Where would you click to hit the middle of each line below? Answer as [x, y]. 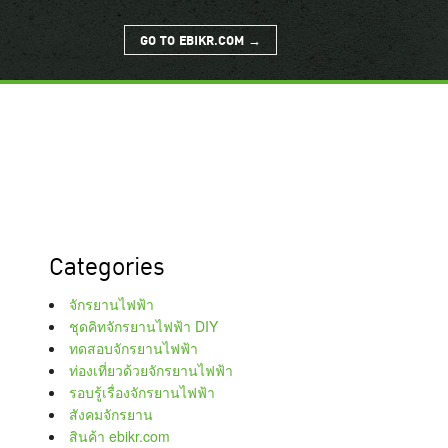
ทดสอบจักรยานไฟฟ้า [134, 348]
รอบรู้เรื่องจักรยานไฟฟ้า [142, 392]
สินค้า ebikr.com [120, 436]
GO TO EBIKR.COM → [201, 41]
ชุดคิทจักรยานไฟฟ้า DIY [144, 326]
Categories [107, 267]
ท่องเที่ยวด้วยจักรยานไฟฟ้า [151, 370]
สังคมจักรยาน [111, 414]
